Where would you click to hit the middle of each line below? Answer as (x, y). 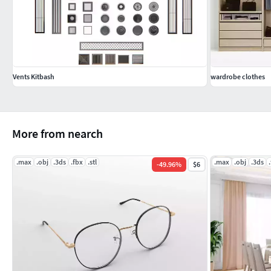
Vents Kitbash (34, 76)
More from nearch (57, 133)
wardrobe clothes (238, 76)
